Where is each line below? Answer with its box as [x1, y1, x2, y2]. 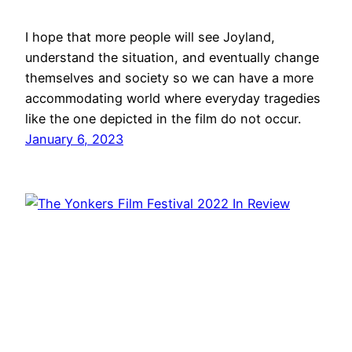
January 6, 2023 [25, 130, 123, 147]
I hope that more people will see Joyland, [25, 28, 275, 45]
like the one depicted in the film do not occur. [25, 110, 301, 126]
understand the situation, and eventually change [25, 49, 319, 65]
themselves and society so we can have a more [25, 69, 313, 86]
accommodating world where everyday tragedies [25, 90, 321, 106]
